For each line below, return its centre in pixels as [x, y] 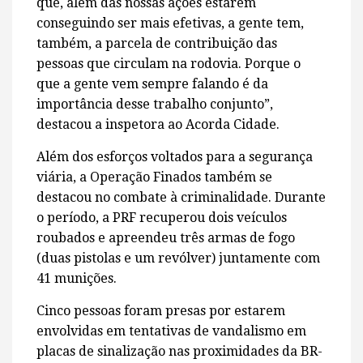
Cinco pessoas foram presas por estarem [161, 311]
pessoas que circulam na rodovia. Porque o [169, 64]
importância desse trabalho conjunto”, [155, 105]
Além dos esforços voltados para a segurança [175, 157]
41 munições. [77, 279]
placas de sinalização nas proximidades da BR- [179, 352]
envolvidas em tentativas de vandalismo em [171, 331]
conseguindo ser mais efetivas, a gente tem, [170, 23]
